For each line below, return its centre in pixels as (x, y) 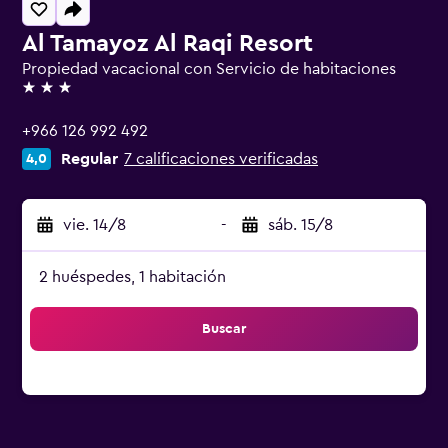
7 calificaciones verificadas (221, 159)
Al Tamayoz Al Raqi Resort (167, 44)
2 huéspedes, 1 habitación (132, 277)
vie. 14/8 (94, 225)
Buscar (224, 329)
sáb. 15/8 (300, 225)
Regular (89, 159)
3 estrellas (57, 96)
